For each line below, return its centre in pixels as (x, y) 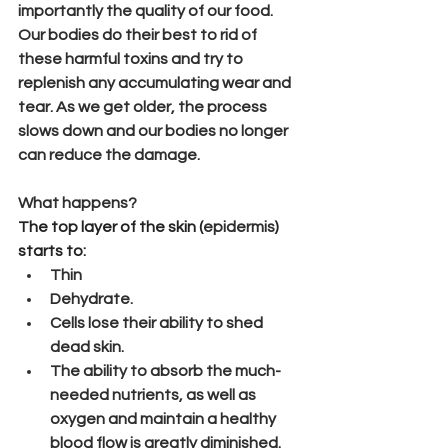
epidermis (239, 226)
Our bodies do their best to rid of (139, 34)
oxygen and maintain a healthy (164, 418)
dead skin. (87, 346)
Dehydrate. (91, 298)
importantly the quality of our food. (147, 10)
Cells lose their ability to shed (158, 322)
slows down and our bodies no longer (154, 130)
